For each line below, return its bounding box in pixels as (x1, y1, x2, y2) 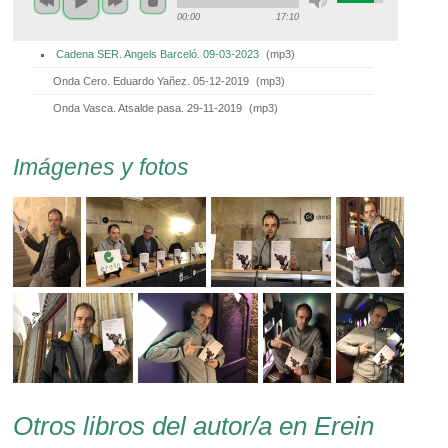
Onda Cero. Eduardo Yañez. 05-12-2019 (53, 74, 249, 87)
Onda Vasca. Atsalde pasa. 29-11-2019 (53, 101, 242, 114)
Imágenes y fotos (13, 154, 189, 181)
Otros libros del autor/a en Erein (13, 410, 374, 441)
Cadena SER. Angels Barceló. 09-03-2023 (55, 47, 259, 60)
